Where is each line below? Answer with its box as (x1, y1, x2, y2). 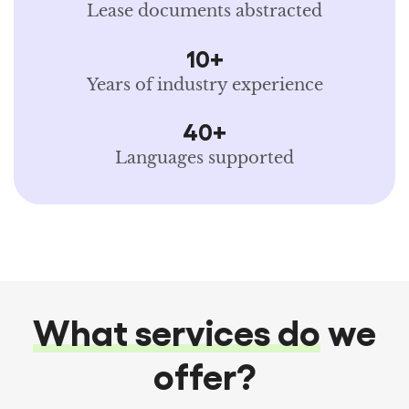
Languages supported (115, 148, 294, 169)
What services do (33, 308, 320, 352)
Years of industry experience (86, 74, 323, 95)
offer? (153, 351, 256, 396)
